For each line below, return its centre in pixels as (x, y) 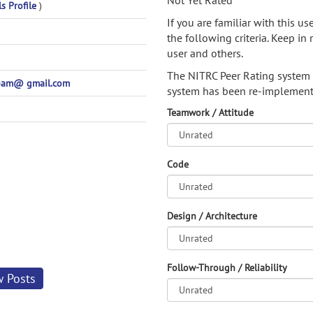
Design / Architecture (212, 216)
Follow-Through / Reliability (227, 268)
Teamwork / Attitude (210, 112)
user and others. (205, 53)
